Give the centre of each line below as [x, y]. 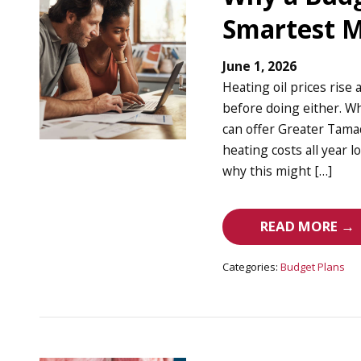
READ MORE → [308, 226]
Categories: [251, 267]
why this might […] [278, 171]
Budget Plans [313, 267]
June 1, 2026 [260, 66]
